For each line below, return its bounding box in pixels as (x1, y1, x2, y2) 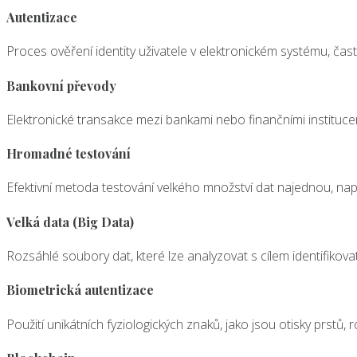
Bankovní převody (6, 76, 116, 94)
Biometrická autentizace (6, 281, 154, 299)
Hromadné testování (6, 145, 131, 163)
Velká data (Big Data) (6, 213, 134, 230)
